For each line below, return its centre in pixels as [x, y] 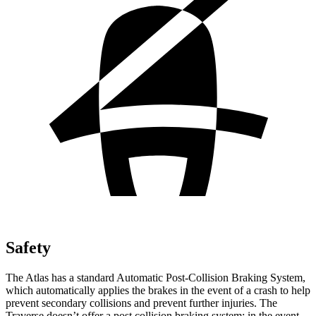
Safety [28, 247]
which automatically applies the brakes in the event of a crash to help [158, 290]
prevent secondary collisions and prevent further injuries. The [141, 303]
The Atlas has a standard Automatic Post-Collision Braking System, [156, 277]
